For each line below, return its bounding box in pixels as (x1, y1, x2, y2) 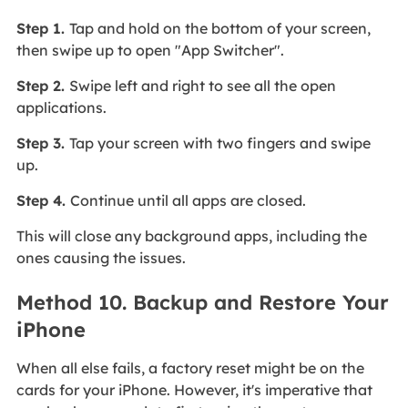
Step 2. (15, 76, 69, 95)
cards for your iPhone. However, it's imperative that (15, 381, 372, 400)
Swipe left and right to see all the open (68, 76, 336, 95)
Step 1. (15, 18, 69, 37)
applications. (15, 97, 107, 117)
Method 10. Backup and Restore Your (15, 290, 389, 316)
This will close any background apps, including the (15, 226, 367, 245)
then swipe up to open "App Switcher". (15, 40, 284, 59)
